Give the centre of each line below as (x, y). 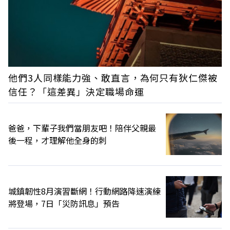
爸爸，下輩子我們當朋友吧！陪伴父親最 (82, 128)
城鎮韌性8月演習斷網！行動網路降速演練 (84, 191)
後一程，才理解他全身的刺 (57, 140)
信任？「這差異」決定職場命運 (76, 91)
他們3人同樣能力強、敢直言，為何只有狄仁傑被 (113, 77)
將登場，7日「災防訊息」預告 (64, 203)
